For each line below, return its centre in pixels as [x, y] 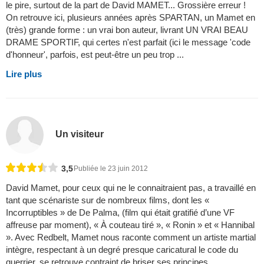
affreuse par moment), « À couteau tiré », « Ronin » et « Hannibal [130, 225]
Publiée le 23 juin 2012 [111, 169]
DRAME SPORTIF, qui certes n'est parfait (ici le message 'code [128, 42]
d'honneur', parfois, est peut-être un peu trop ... [95, 54]
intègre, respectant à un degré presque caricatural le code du [122, 250]
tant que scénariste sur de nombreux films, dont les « [108, 200]
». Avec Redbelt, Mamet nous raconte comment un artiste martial [131, 237]
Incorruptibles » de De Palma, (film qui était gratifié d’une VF [120, 213]
